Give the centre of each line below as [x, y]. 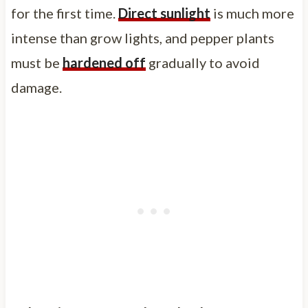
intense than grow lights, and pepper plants [142, 37]
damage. [36, 87]
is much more [252, 13]
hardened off [104, 62]
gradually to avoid [202, 62]
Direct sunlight [164, 13]
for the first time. [64, 13]
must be [36, 62]
